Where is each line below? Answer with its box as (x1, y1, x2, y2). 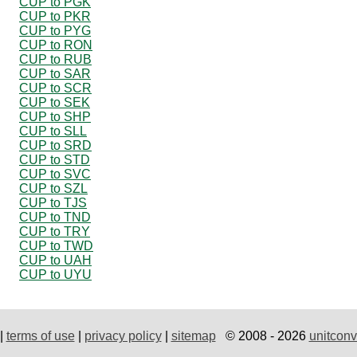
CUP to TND (19, 210, 91, 224)
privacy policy (84, 328, 162, 343)
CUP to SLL (19, 124, 87, 138)
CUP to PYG (19, 23, 91, 37)
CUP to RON (19, 37, 92, 52)
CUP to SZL (19, 181, 88, 195)
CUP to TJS (19, 195, 87, 210)
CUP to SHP (19, 109, 91, 124)
